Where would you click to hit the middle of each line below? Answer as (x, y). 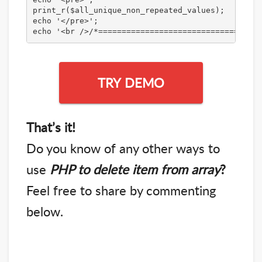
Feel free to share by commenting (121, 190)
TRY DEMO (131, 83)
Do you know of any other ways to (123, 148)
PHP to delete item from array (135, 169)
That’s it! (51, 127)
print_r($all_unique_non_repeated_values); (128, 11)
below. (45, 211)
